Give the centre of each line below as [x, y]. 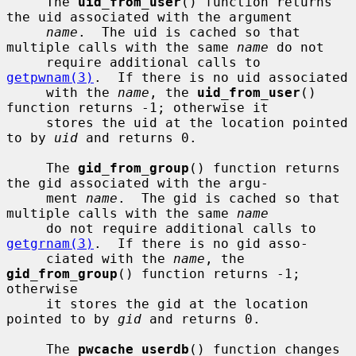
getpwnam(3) [50, 77]
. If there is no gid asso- [201, 243]
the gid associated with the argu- [137, 183]
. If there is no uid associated [221, 77]
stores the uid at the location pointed [26, 122]
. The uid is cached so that [189, 32]
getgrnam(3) [50, 243]
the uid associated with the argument [149, 17]
